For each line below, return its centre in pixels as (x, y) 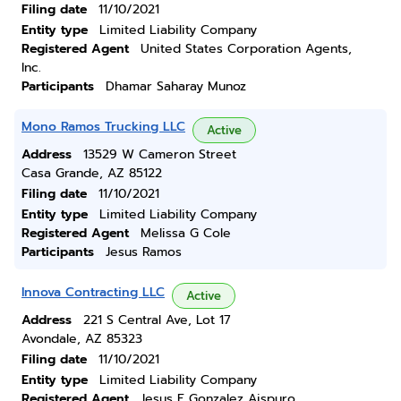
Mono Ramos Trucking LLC (103, 127)
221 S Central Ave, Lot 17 (157, 320)
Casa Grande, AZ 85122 (92, 173)
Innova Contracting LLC (93, 292)
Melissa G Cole (186, 233)
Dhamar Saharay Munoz (176, 86)
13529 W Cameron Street (160, 154)
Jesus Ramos (144, 252)
